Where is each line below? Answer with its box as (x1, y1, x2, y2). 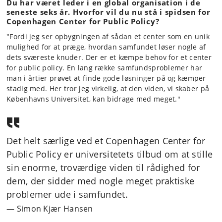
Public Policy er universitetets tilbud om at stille (6, 148, 213, 160)
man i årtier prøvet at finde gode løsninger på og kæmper (6, 73, 206, 83)
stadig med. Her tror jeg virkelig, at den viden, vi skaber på (6, 83, 210, 93)
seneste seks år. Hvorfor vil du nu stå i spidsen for (6, 7, 211, 17)
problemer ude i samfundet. (6, 188, 128, 200)
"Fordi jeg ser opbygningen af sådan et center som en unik (6, 31, 210, 41)
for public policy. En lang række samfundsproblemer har (6, 62, 203, 72)
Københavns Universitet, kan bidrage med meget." (6, 94, 181, 104)
